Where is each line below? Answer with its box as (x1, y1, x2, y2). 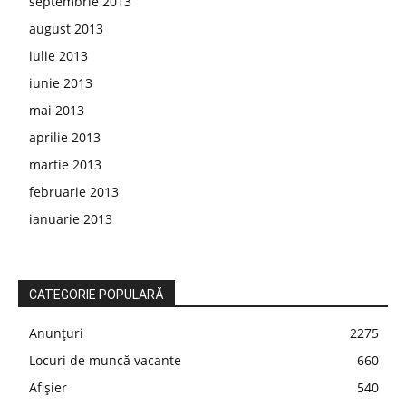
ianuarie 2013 (29, 210, 112, 227)
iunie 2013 (29, 74, 92, 92)
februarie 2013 (29, 183, 119, 200)
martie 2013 (29, 156, 101, 173)
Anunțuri (29, 324, 83, 342)
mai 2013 (29, 101, 84, 119)
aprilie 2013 (29, 129, 101, 146)
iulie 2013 (29, 47, 88, 64)
